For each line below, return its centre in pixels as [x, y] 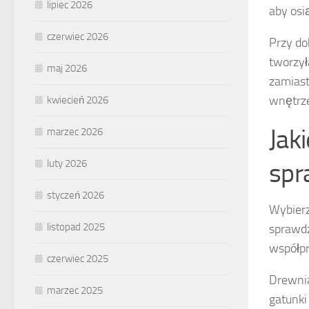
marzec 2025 [75, 291]
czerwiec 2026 [78, 37]
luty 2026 [67, 164]
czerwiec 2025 [78, 259]
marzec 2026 [75, 132]
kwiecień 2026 [78, 100]
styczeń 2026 [76, 196]
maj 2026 [67, 69]
